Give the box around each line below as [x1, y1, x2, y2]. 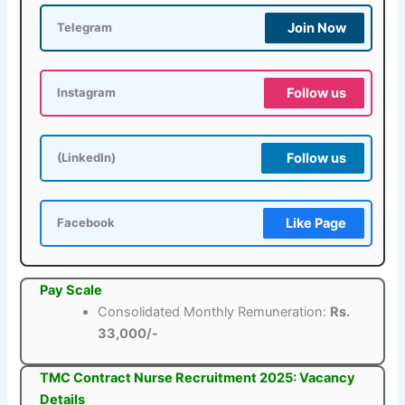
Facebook [57, 215, 116, 230]
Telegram [57, 20, 113, 34]
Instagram [57, 85, 117, 99]
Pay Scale [40, 281, 103, 298]
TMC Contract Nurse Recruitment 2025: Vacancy [40, 370, 356, 387]
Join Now [287, 19, 346, 36]
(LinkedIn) [57, 150, 117, 165]
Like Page [285, 214, 346, 231]
